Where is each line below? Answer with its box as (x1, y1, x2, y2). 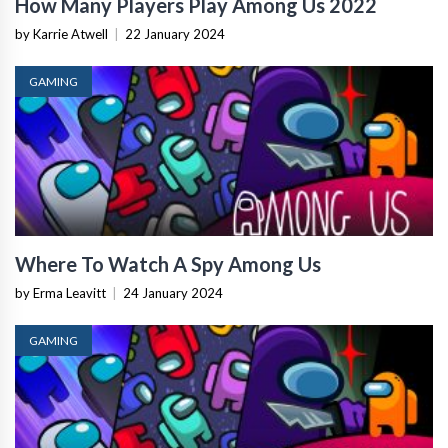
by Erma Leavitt (15, 285, 106, 301)
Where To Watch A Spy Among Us (15, 252, 321, 276)
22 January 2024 (125, 26, 225, 42)
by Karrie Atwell (15, 26, 108, 42)
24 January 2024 (123, 285, 223, 301)
